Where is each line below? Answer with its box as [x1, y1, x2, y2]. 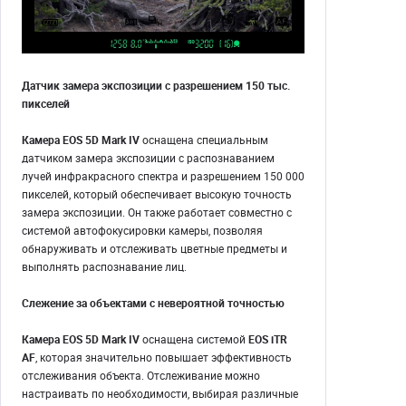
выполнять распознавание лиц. [22, 259, 187, 275]
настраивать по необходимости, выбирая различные [22, 386, 298, 401]
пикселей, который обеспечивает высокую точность [22, 187, 292, 202]
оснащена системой [140, 332, 248, 347]
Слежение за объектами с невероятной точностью [22, 295, 285, 311]
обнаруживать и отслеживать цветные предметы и [22, 241, 287, 256]
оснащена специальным [140, 132, 268, 148]
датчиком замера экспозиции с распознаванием [22, 150, 275, 166]
